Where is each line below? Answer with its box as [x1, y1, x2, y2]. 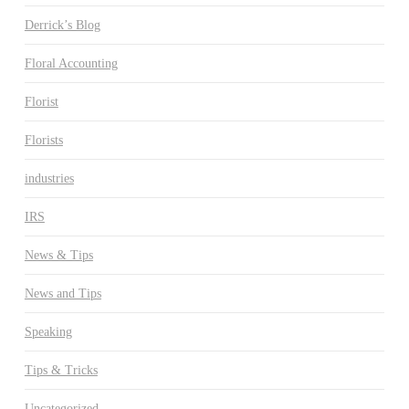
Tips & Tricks [24, 362, 98, 377]
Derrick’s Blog [24, 17, 100, 32]
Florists [24, 132, 63, 147]
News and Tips [24, 286, 101, 300]
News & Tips [24, 247, 93, 262]
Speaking [24, 324, 72, 339]
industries [24, 171, 74, 185]
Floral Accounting [24, 56, 118, 70]
